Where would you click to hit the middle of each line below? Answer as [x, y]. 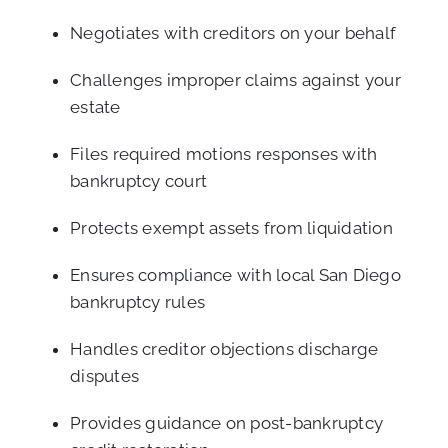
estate [95, 107]
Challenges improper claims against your [235, 80]
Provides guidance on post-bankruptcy [227, 423]
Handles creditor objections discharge [224, 349]
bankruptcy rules [138, 302]
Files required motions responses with [224, 154]
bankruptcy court [139, 181]
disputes [105, 376]
